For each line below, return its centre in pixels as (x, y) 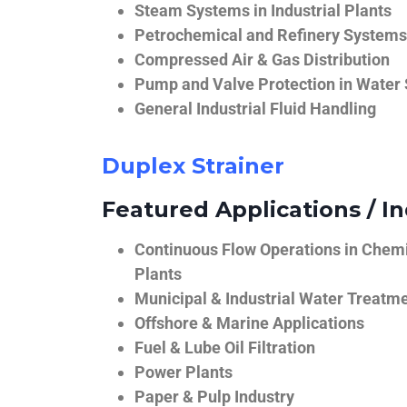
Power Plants (184, 372)
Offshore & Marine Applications (249, 323)
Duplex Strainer (193, 166)
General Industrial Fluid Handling (255, 109)
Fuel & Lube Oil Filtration (225, 348)
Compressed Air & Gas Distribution (262, 60)
